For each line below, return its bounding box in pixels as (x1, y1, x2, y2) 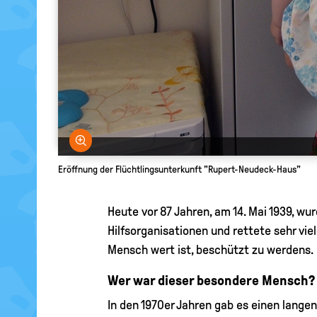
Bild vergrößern (86, 133, 190, 146)
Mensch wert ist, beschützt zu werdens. (108, 242, 313, 257)
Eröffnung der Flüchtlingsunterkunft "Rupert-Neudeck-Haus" (58, 163, 301, 175)
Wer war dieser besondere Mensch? (108, 272, 315, 288)
